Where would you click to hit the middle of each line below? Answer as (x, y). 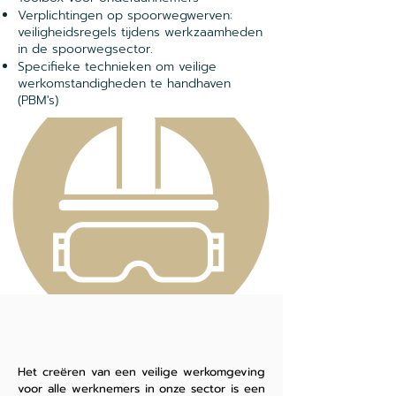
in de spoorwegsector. (85, 49)
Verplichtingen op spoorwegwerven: (125, 15)
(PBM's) (38, 100)
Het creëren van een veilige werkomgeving (141, 372)
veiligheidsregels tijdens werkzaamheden (140, 32)
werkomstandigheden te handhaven (124, 84)
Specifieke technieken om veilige (117, 67)
